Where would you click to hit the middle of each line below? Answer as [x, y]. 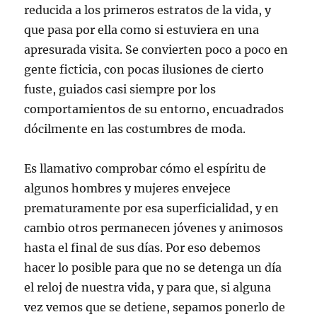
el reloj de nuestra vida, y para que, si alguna [148, 287]
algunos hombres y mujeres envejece [128, 188]
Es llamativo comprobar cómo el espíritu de [145, 168]
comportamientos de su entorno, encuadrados [154, 109]
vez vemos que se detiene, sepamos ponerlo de [155, 307]
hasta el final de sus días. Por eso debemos [143, 248]
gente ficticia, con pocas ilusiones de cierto [144, 69]
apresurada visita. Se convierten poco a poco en [156, 50]
